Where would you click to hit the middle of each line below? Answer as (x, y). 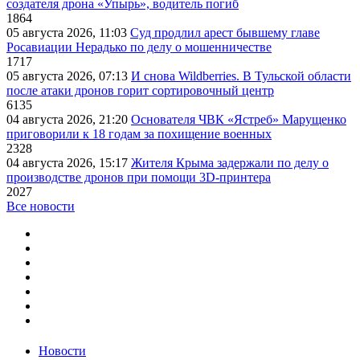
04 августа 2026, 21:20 (69, 120)
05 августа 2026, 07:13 (69, 76)
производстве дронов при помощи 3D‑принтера (139, 178)
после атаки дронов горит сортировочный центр (140, 91)
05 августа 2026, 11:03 (68, 33)
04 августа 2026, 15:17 (69, 163)
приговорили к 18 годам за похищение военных (139, 134)
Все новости (41, 207)
